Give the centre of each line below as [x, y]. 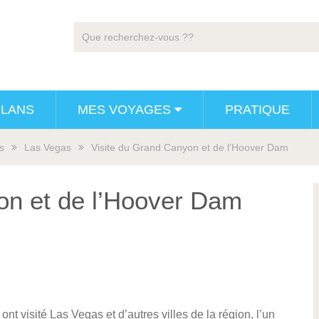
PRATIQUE [257, 110]
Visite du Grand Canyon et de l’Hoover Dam [190, 147]
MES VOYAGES [124, 110]
